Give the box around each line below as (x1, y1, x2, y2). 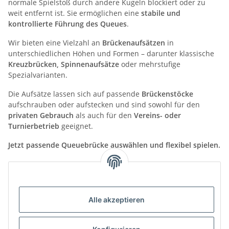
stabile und (141, 8, 180, 18)
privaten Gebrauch (8, 110, 74, 120)
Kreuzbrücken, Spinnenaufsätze (8, 59, 119, 69)
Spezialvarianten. (8, 70, 67, 80)
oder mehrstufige (119, 59, 180, 69)
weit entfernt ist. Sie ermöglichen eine (8, 8, 141, 18)
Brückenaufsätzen (102, 37, 165, 48)
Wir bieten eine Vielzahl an (8, 37, 102, 48)
